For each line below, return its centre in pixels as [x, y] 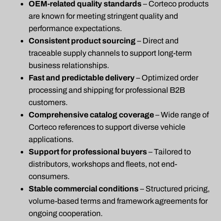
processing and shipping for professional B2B [107, 90]
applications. [51, 140]
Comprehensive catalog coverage [91, 115]
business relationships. [69, 66]
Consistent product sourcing [82, 41]
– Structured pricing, [174, 189]
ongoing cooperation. [66, 214]
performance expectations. [75, 29]
